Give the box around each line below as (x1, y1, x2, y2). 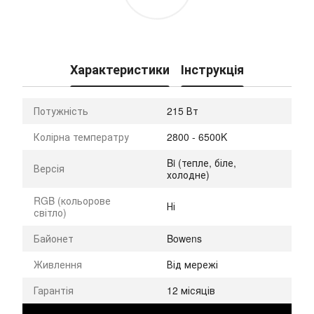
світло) (34, 205, 67, 219)
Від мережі (167, 257, 218, 271)
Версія (34, 161, 64, 175)
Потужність (34, 103, 88, 118)
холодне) (167, 167, 210, 182)
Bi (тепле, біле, (167, 155, 236, 170)
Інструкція (181, 60, 244, 79)
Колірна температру (34, 129, 129, 144)
